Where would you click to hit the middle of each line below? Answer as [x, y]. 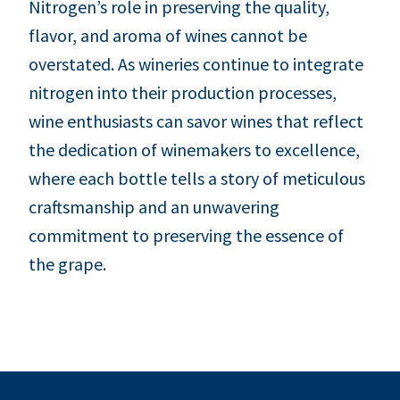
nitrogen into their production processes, [183, 92]
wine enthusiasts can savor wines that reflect [196, 121]
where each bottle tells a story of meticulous [197, 178]
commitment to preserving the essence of [186, 235]
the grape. [69, 263]
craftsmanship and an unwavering [154, 206]
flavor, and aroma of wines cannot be [168, 35]
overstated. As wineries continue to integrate [196, 63]
